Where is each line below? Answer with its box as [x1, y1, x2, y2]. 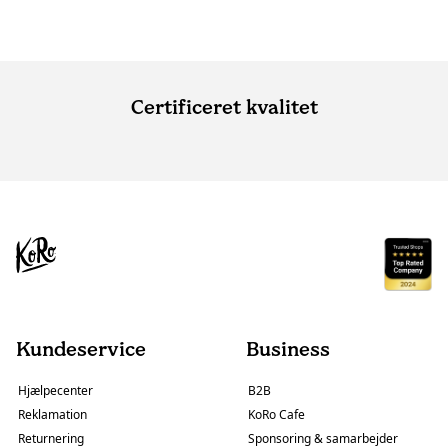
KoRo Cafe [248, 406, 305, 424]
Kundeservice [16, 337, 146, 362]
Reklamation [18, 406, 87, 424]
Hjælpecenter [18, 382, 93, 400]
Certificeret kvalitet [130, 95, 318, 119]
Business [246, 337, 330, 362]
